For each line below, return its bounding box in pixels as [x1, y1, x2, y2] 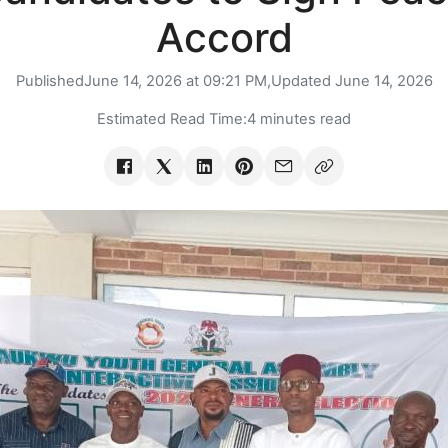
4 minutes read [247, 110, 351, 129]
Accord [155, 13, 293, 63]
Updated [270, 72, 335, 91]
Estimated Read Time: [97, 110, 247, 129]
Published [15, 72, 84, 91]
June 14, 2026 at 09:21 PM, [83, 72, 271, 91]
